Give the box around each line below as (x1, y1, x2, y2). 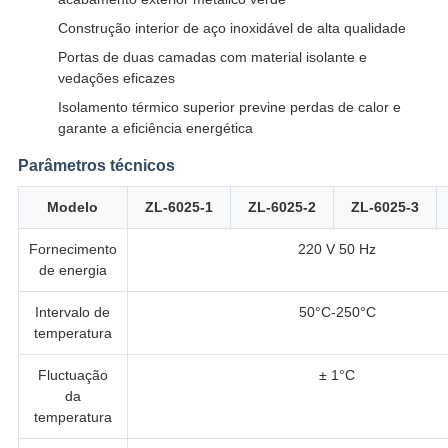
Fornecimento (28, 241, 117, 258)
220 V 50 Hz (298, 241, 377, 258)
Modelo (47, 199, 99, 216)
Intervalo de (35, 304, 111, 321)
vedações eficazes (57, 70, 175, 87)
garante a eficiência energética (57, 120, 253, 137)
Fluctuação (37, 367, 108, 384)
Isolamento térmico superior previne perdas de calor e (57, 99, 401, 116)
